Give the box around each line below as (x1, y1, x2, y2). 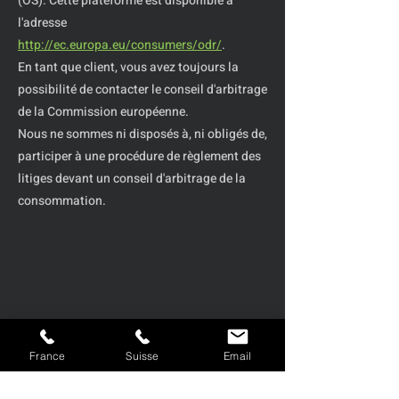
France (29, 348, 66, 362)
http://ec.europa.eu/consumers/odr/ (18, 36, 222, 54)
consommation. (18, 191, 106, 210)
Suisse (126, 348, 159, 362)
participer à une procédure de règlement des (18, 147, 261, 166)
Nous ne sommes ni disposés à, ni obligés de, (18, 125, 267, 143)
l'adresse (18, 13, 67, 32)
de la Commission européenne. (18, 102, 189, 121)
